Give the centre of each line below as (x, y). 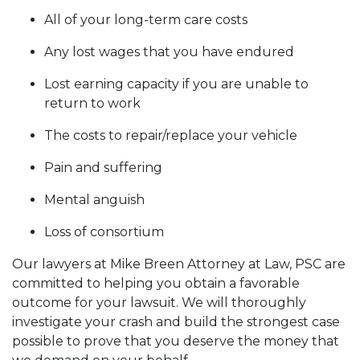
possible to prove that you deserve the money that (176, 341)
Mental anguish (96, 200)
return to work (94, 103)
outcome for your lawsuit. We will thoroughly (159, 303)
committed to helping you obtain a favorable (156, 283)
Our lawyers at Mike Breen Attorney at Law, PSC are (179, 264)
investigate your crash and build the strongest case (176, 322)
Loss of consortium (106, 232)
